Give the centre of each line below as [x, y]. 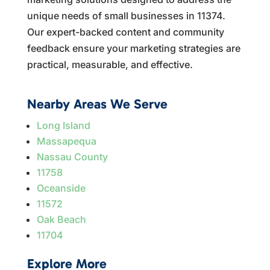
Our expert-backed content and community [125, 32]
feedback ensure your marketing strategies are [133, 48]
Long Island [63, 125]
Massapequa [66, 141]
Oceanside [61, 188]
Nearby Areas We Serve [97, 104]
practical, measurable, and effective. [110, 64]
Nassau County [72, 156]
